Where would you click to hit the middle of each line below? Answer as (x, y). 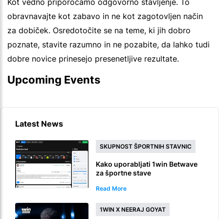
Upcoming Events (54, 80)
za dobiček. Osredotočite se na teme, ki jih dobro (99, 31)
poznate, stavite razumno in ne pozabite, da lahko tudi (109, 45)
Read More (111, 189)
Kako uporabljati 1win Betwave (147, 164)
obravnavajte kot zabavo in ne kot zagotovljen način (105, 16)
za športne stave (123, 173)
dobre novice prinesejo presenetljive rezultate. (93, 59)
